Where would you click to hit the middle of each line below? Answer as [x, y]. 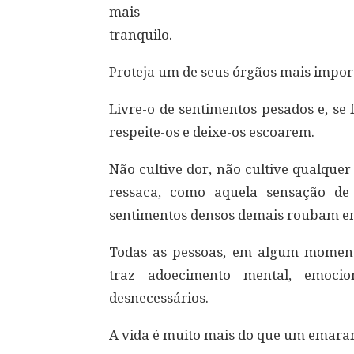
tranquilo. [141, 35]
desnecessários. [159, 298]
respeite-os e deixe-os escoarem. [212, 132]
